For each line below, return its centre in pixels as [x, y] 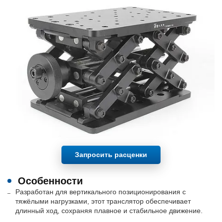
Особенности [50, 181]
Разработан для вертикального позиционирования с [100, 192]
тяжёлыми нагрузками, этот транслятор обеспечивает [103, 201]
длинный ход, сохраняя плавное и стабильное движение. [109, 211]
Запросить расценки [111, 155]
